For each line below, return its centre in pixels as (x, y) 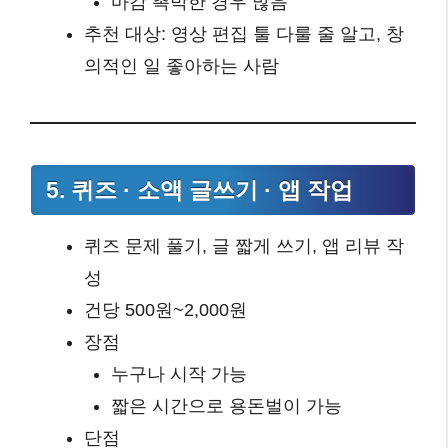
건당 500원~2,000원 (165, 310)
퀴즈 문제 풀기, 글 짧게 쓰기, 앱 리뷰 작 (244, 246)
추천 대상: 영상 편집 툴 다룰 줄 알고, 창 (244, 34)
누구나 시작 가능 (179, 374)
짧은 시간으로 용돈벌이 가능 (226, 406)
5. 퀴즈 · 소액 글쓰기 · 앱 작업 (199, 190)
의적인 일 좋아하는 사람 (181, 66)
